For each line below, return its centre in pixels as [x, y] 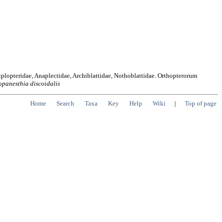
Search [65, 104]
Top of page [201, 104]
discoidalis [45, 83]
